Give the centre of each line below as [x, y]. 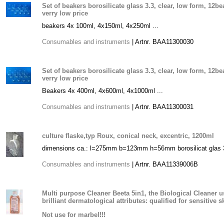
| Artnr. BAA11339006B [164, 164]
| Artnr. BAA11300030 [162, 42]
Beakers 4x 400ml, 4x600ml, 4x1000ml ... [102, 91]
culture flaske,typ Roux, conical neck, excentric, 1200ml [128, 136]
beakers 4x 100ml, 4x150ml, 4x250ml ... [100, 26]
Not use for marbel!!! [74, 215]
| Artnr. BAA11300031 [162, 107]
